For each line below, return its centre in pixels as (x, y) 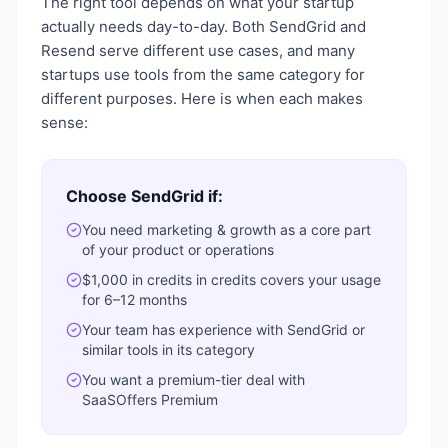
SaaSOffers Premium (150, 399)
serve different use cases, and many (225, 50)
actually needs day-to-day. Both (155, 26)
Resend (68, 50)
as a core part (323, 229)
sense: (64, 122)
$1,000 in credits (137, 279)
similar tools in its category (168, 349)
